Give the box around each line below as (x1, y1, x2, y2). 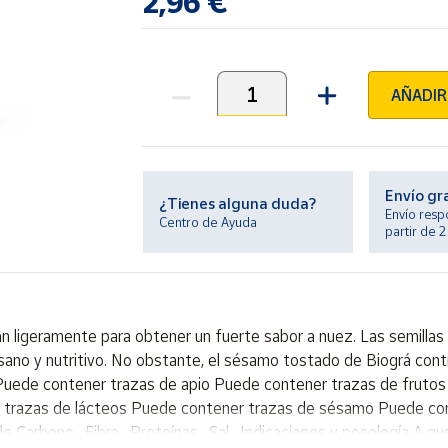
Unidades (141, 94, 207, 114)
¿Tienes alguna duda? (159, 194, 317, 212)
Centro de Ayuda (159, 214, 258, 230)
